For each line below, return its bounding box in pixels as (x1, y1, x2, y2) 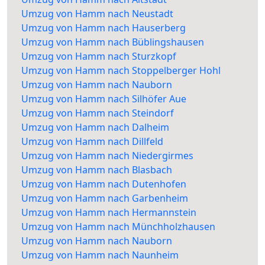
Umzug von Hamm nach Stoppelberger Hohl (21, 64, 221, 77)
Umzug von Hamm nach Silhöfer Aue (21, 92, 186, 106)
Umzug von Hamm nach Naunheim (21, 248, 179, 262)
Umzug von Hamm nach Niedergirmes (21, 149, 193, 163)
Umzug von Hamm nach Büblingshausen (21, 35, 204, 49)
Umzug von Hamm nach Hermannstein (21, 206, 196, 219)
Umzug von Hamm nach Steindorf (21, 106, 174, 120)
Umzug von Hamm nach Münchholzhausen (21, 220, 215, 234)
